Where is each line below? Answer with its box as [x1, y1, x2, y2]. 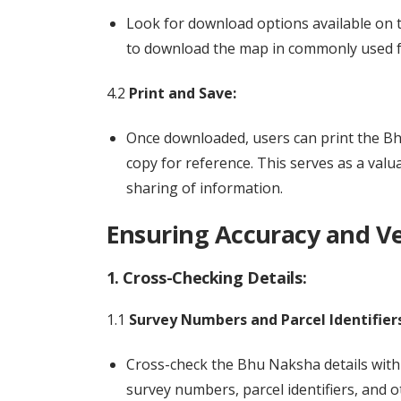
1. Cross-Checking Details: [106, 267, 307, 288]
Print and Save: [128, 83, 236, 103]
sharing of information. [125, 178, 283, 198]
